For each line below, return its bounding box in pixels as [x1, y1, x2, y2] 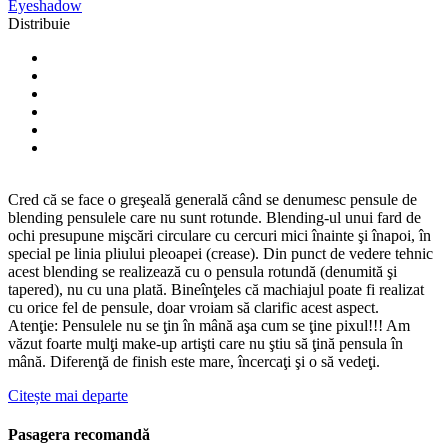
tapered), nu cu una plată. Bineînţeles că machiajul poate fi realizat [8, 280, 424, 298]
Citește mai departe [8, 386, 128, 404]
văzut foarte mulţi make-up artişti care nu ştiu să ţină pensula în [8, 334, 403, 352]
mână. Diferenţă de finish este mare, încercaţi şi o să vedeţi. [8, 352, 380, 370]
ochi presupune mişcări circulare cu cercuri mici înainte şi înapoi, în [8, 226, 431, 244]
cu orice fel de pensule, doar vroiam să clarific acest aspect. [8, 298, 379, 316]
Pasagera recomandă [8, 425, 150, 443]
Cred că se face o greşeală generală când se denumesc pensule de [8, 190, 417, 208]
